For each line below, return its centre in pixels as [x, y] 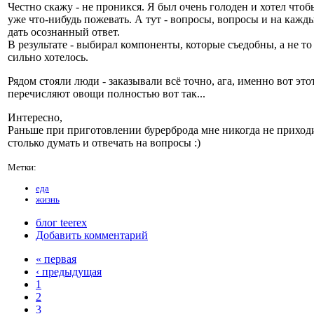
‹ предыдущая [69, 271]
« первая [56, 259]
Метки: [22, 168]
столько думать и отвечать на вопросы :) [104, 143]
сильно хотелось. [48, 57]
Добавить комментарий [92, 235]
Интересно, [35, 118]
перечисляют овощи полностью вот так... [107, 94]
